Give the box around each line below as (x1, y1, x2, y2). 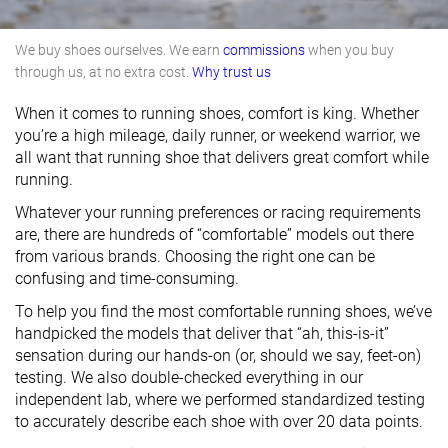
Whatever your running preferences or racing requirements (15, 203, 421, 222)
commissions (223, 42, 305, 58)
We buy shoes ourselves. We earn (15, 42, 223, 58)
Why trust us (192, 64, 271, 80)
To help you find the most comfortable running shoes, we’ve (15, 302, 432, 321)
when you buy (305, 42, 394, 58)
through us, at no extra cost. (15, 64, 192, 80)
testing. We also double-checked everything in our (15, 368, 363, 387)
